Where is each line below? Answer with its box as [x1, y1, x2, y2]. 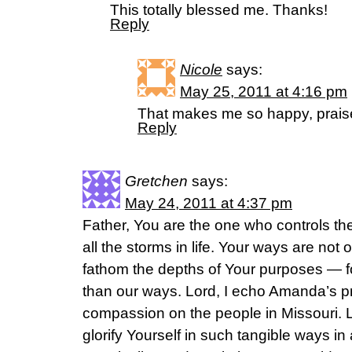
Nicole [180, 61, 222, 78]
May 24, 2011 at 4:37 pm [125, 195, 292, 211]
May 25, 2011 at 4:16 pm [180, 83, 347, 100]
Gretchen [125, 173, 188, 189]
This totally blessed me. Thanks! [110, 2, 328, 18]
